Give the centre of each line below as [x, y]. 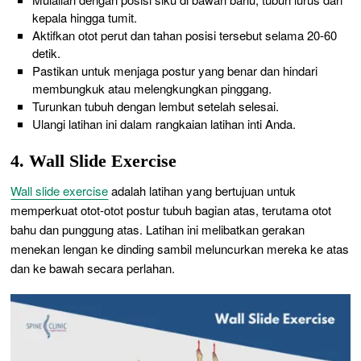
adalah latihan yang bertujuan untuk [202, 191]
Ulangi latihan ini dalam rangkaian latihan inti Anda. [164, 124]
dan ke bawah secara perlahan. [93, 268]
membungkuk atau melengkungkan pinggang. [151, 89]
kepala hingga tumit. [84, 18]
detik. [46, 53]
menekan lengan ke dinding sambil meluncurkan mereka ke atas [180, 249]
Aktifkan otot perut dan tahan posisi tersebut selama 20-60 [184, 35]
